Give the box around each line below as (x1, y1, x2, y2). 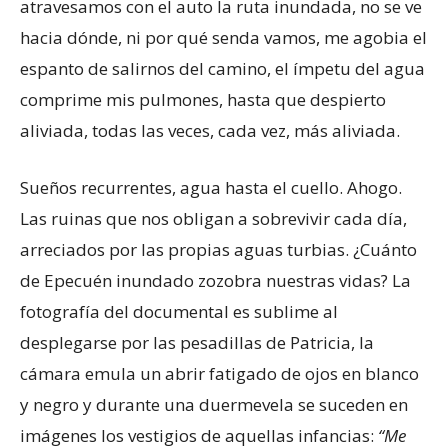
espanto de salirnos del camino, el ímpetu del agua (20, 56, 425, 80)
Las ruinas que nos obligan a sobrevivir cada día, (20, 206, 407, 230)
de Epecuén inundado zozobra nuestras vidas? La (20, 268, 411, 292)
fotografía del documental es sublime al (20, 299, 338, 323)
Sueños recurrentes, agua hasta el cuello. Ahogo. (20, 175, 402, 199)
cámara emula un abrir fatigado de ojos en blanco (20, 361, 419, 385)
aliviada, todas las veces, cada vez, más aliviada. (20, 118, 400, 142)
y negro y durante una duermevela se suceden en (20, 392, 408, 416)
